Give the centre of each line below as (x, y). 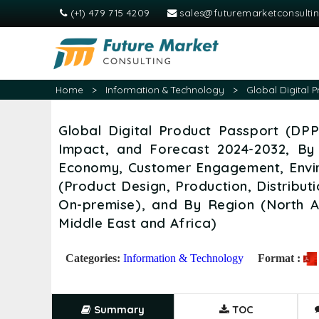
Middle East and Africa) (138, 223)
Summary (117, 309)
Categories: (94, 258)
